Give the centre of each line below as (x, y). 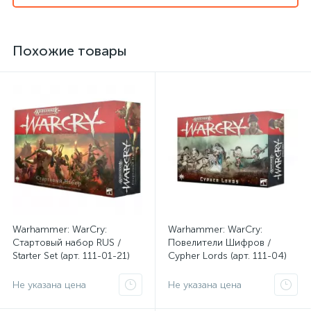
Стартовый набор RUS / (67, 243)
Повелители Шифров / (220, 243)
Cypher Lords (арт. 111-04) (227, 256)
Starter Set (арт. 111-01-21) (71, 256)
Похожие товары (70, 51)
